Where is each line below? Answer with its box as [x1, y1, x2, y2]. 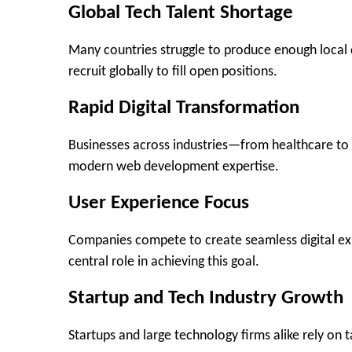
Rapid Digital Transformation [68, 98, 299, 119]
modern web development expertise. [68, 159, 279, 174]
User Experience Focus [68, 193, 249, 214]
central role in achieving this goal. [68, 254, 259, 269]
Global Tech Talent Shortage [68, 3, 293, 24]
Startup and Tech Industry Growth [68, 288, 343, 309]
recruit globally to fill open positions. [68, 64, 277, 79]
